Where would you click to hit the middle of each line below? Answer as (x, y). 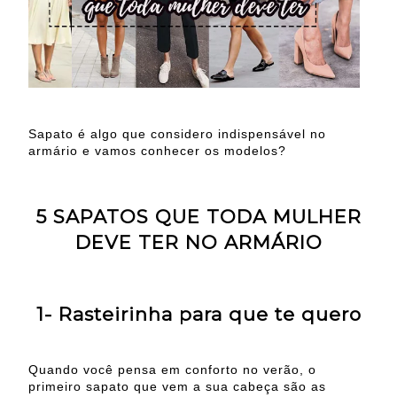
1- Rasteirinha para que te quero (198, 315)
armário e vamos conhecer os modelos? (157, 150)
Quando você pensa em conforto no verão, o (172, 369)
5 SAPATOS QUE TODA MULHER (198, 217)
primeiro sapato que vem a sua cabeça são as (177, 386)
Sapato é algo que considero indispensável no (177, 133)
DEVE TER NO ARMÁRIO (198, 243)
